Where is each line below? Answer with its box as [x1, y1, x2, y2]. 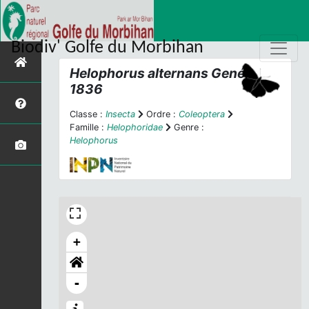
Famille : [70, 122, 107, 132]
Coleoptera [179, 109, 225, 119]
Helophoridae [107, 122, 163, 132]
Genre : [171, 122, 204, 132]
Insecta [106, 109, 135, 119]
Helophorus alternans [70, 65, 208, 81]
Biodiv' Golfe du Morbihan [11, 38, 203, 57]
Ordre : [143, 109, 179, 119]
